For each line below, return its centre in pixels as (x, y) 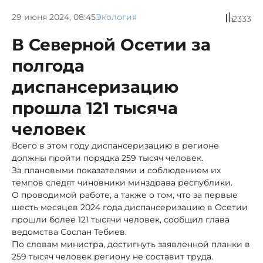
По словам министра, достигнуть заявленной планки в (131, 244)
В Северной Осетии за (111, 44)
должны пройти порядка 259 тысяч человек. (107, 158)
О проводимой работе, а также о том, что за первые (125, 195)
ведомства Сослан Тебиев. (69, 232)
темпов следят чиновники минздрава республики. (122, 182)
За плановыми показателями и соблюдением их (116, 170)
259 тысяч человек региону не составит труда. (112, 256)
